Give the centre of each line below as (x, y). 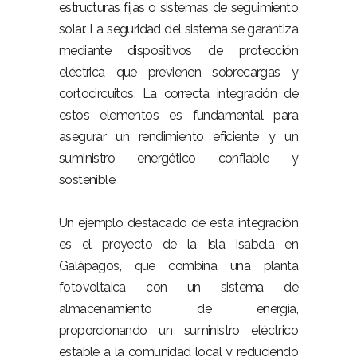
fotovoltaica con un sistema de (178, 287)
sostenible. (88, 180)
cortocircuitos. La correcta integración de (178, 94)
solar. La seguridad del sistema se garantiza (178, 29)
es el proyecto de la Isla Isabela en (178, 244)
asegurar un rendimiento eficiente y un (178, 137)
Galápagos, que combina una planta (178, 266)
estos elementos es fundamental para (178, 115)
